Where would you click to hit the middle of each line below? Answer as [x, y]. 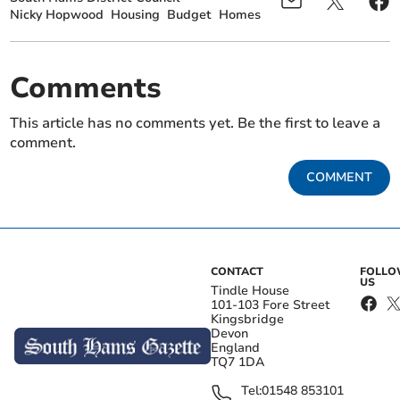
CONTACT [237, 272]
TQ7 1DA [238, 362]
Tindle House [250, 291]
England [235, 348]
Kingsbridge [247, 320]
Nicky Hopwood [57, 15]
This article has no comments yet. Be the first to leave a [196, 124]
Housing [136, 15]
